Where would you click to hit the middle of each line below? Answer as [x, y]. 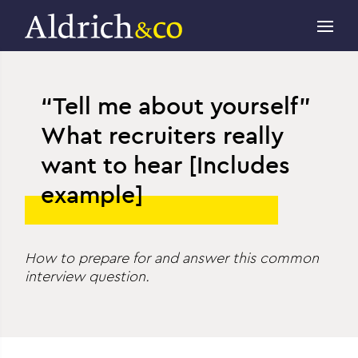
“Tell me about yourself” [176, 106]
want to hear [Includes [166, 165]
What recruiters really [163, 135]
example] [92, 195]
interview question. [88, 276]
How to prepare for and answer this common [172, 258]
